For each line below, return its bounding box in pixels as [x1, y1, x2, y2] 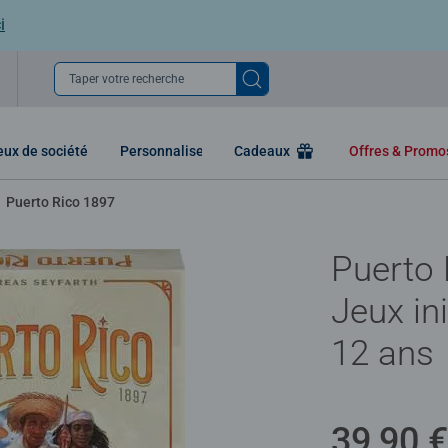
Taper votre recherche [68, 71, 184, 86]
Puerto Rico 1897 [6, 193, 115, 210]
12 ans [331, 332, 434, 374]
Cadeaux [234, 142, 293, 159]
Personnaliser [120, 142, 209, 159]
